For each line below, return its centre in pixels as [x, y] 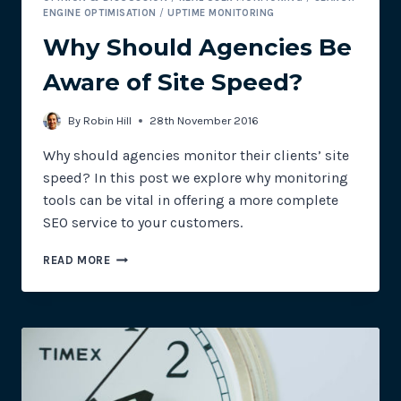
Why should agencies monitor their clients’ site [196, 155]
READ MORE [77, 260]
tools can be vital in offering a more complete [191, 200]
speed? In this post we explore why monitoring [196, 177]
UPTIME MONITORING [221, 13]
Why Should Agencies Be [197, 48]
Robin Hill [108, 120]
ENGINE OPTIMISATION [100, 13]
